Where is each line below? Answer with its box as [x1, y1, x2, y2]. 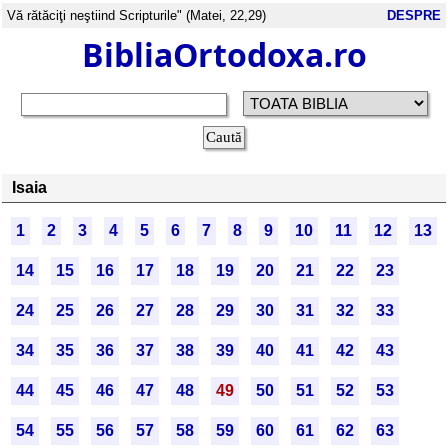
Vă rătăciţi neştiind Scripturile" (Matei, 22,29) [7, 8, 266, 23]
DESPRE [387, 8, 441, 23]
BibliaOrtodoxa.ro [81, 33, 367, 76]
